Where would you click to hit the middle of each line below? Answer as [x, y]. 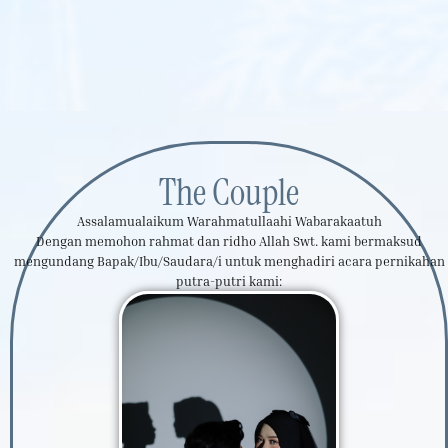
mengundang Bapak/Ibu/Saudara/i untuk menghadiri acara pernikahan [229, 260]
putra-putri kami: [229, 280]
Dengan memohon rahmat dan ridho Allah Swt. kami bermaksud [229, 240]
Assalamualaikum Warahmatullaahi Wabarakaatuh [229, 220]
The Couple [229, 191]
